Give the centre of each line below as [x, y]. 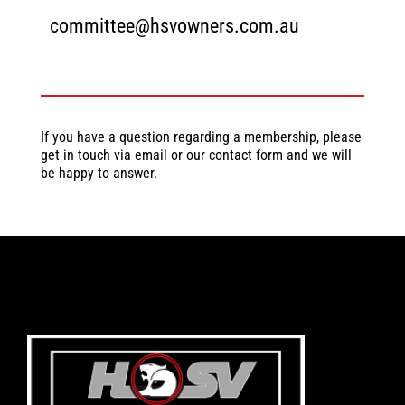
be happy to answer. [99, 173]
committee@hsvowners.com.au [174, 25]
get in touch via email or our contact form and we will [196, 155]
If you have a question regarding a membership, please [201, 137]
